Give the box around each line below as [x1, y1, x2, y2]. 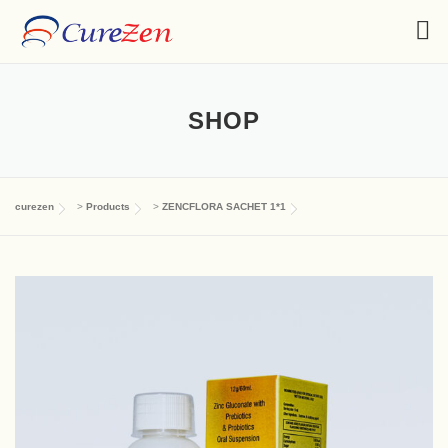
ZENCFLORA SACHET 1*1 [162, 200, 286, 212]
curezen [15, 200, 54, 212]
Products [86, 200, 130, 212]
